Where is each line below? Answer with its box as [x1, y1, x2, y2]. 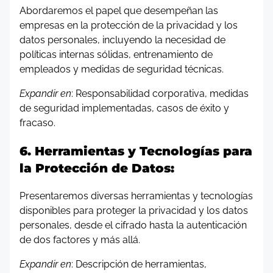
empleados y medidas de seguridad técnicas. [19, 63, 224, 75]
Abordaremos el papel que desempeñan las [19, 5, 218, 16]
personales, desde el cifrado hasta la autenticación [19, 219, 247, 231]
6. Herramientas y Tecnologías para [19, 144, 252, 158]
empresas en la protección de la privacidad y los [19, 19, 238, 31]
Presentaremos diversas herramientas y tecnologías [19, 190, 253, 202]
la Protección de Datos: [19, 161, 174, 175]
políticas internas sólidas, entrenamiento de [19, 49, 213, 60]
